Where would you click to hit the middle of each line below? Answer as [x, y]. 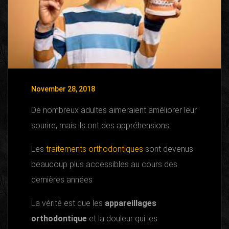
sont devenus [168, 149]
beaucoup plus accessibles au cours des [104, 164]
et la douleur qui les [122, 218]
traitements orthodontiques [95, 149]
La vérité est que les [68, 203]
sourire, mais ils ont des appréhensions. [101, 125]
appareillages [131, 203]
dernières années [62, 179]
